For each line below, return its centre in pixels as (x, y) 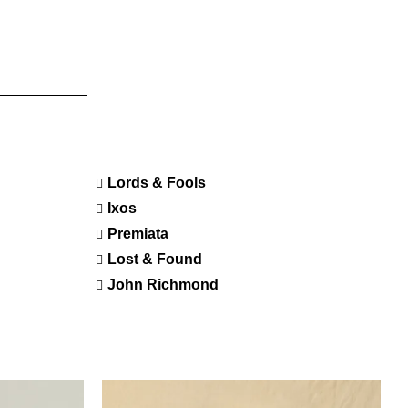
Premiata (138, 234)
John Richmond (163, 285)
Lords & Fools (156, 183)
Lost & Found (154, 260)
